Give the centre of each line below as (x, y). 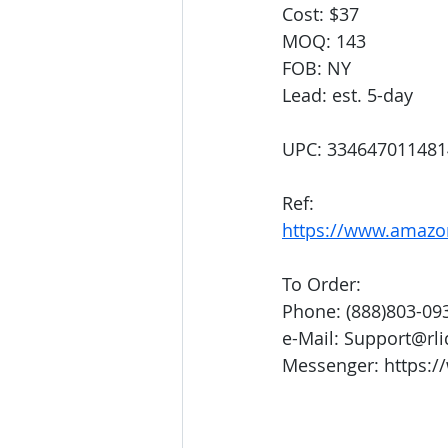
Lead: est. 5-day (347, 95)
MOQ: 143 (324, 41)
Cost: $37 (320, 14)
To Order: (321, 284)
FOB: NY (316, 68)
